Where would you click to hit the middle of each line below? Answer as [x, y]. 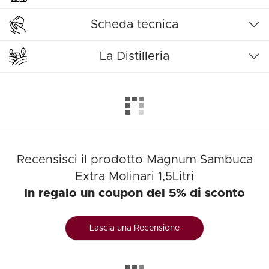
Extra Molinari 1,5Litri [134, 177]
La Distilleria [134, 56]
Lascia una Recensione [134, 228]
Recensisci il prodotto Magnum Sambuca [134, 160]
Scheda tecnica [134, 25]
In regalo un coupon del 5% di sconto [134, 193]
